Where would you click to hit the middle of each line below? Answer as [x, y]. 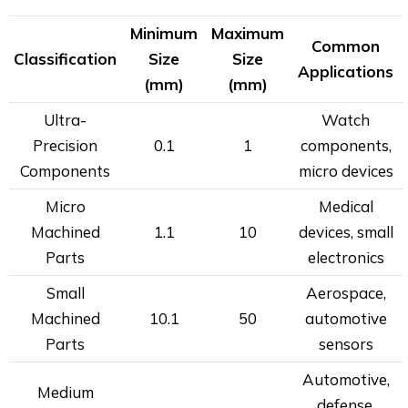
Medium [65, 392]
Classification [65, 59]
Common [346, 46]
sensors [346, 344]
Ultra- [65, 120]
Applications [346, 71]
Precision [65, 145]
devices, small [346, 232]
